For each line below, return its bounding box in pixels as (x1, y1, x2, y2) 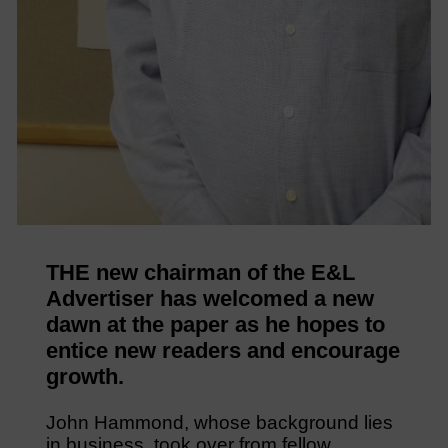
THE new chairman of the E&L (45, 259, 355, 285)
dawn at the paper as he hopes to (45, 311, 385, 337)
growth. (45, 363, 124, 389)
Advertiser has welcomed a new (45, 285, 374, 311)
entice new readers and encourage (45, 337, 400, 363)
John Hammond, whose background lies (45, 411, 393, 433)
